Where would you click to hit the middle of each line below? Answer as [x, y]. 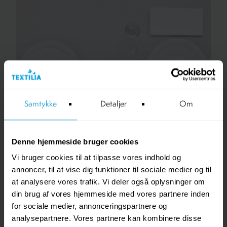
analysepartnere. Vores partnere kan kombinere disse [107, 218]
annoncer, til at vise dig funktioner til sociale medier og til [111, 170]
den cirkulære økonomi [87, 204]
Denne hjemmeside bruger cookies [75, 141]
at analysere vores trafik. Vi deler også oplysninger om [108, 182]
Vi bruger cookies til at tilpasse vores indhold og [96, 158]
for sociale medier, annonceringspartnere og [89, 206]
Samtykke [41, 104]
